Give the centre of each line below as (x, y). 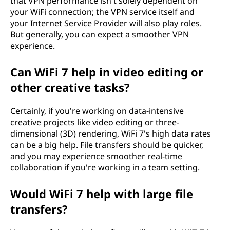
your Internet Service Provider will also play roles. (106, 23)
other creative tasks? (70, 87)
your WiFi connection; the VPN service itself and (102, 12)
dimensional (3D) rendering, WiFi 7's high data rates (111, 133)
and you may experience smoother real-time (96, 156)
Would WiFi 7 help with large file (102, 194)
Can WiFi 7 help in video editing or (107, 72)
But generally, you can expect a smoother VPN (100, 34)
